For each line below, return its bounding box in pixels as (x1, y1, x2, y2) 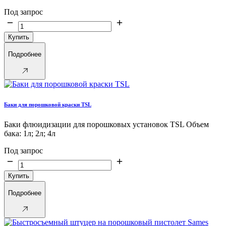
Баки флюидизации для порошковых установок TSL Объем (4, 120, 209, 129)
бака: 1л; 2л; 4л (4, 129, 55, 138)
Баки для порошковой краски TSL (4, 101, 91, 107)
